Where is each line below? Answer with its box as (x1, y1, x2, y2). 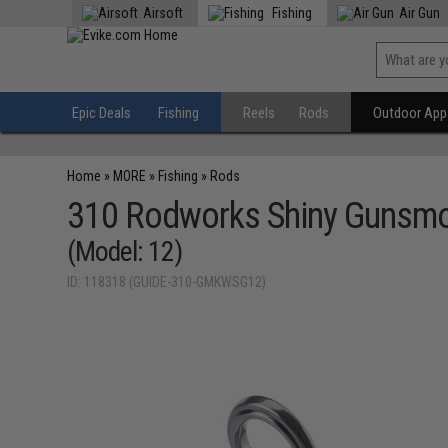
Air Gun (399, 5, 441, 21)
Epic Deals (72, 104, 132, 122)
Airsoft (143, 5, 184, 21)
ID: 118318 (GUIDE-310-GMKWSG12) (67, 274, 267, 290)
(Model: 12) (67, 235, 183, 268)
